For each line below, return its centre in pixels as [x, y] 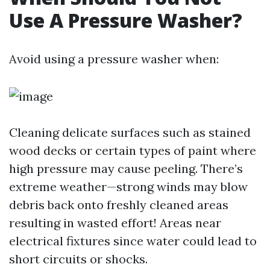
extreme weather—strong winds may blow [128, 187]
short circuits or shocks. [78, 259]
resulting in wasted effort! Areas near [115, 223]
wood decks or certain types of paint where [133, 150]
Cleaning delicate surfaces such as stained [130, 132]
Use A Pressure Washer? [126, 20]
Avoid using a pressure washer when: [114, 59]
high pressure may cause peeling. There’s [126, 168]
